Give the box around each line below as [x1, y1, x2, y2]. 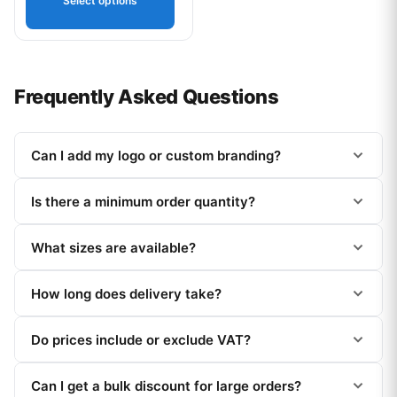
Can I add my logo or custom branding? [31, 146, 281, 164]
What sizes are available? [31, 238, 196, 256]
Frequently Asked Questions [14, 85, 279, 109]
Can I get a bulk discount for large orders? [31, 377, 301, 394]
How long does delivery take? [31, 284, 222, 302]
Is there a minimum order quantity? [31, 192, 255, 210]
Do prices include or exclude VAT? [31, 331, 251, 348]
